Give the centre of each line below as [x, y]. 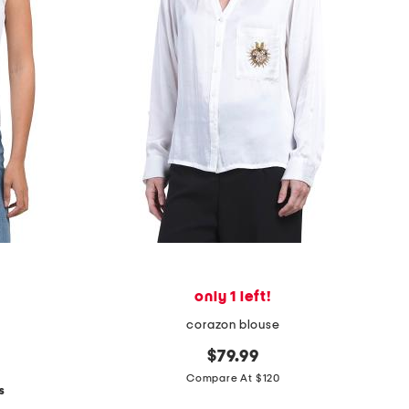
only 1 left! [233, 297]
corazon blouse [233, 325]
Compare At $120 [233, 378]
